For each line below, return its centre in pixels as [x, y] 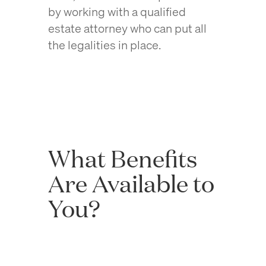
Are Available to [131, 183]
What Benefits [122, 158]
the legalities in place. [105, 45]
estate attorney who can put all [127, 28]
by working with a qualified [117, 12]
